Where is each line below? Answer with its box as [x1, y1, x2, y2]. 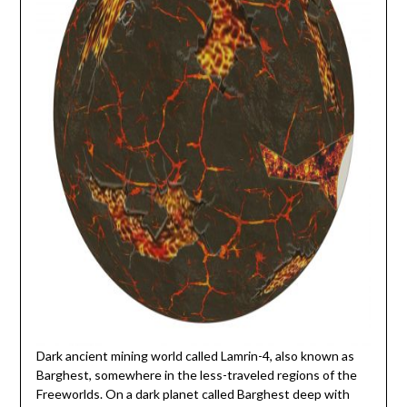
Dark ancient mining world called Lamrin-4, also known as [35, 348, 354, 363]
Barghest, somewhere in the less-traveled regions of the [35, 367, 357, 382]
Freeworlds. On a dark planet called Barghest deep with [35, 386, 350, 402]
